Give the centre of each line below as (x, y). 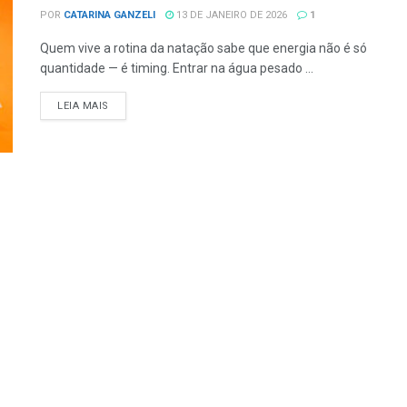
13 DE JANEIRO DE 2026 (230, 15)
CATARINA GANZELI (109, 15)
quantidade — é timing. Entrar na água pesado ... (177, 68)
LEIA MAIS (83, 106)
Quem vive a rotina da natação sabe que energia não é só (203, 48)
